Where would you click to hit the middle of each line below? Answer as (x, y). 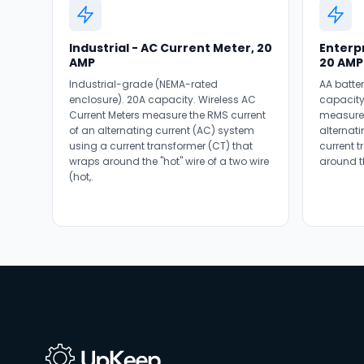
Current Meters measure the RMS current (167, 115)
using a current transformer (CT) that (161, 146)
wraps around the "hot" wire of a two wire (169, 161)
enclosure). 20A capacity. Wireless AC (162, 100)
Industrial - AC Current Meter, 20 (171, 48)
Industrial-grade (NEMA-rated (143, 84)
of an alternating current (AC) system (162, 130)
